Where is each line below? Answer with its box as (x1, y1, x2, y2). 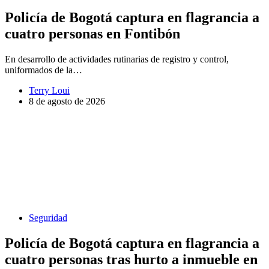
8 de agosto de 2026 (29, 95, 105, 106)
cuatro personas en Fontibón (5, 26, 180, 42)
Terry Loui (29, 85, 70, 95)
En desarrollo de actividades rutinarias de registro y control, (5, 53, 229, 64)
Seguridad (29, 212, 67, 223)
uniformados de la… (5, 64, 82, 75)
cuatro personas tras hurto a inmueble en (5, 251, 258, 267)
